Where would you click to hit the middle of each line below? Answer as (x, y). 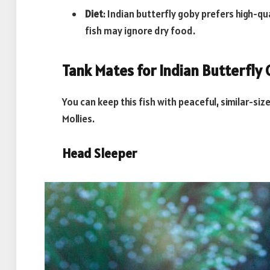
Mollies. (78, 118)
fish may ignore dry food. (140, 31)
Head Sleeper (99, 154)
